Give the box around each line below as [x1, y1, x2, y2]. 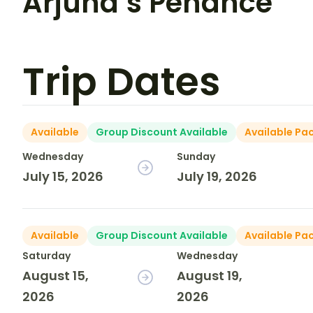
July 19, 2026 [177, 168, 258, 186]
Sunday [177, 150, 216, 164]
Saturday [22, 249, 71, 263]
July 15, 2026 [22, 168, 103, 186]
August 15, [22, 267, 89, 285]
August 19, [177, 267, 243, 285]
